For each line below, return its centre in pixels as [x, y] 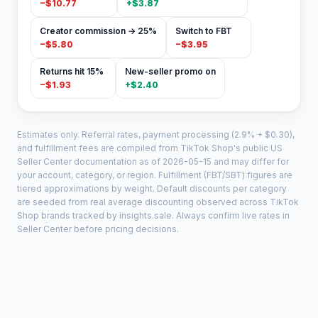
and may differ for [250, 162]
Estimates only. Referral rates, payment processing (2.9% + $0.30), [156, 135]
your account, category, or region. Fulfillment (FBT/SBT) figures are [155, 175]
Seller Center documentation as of [90, 162]
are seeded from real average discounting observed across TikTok [158, 202]
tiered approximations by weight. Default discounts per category [152, 189]
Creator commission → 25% [98, 31]
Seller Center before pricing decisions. [98, 229]
